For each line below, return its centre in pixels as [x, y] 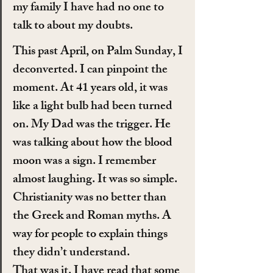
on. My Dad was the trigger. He [93, 125]
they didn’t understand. [71, 253]
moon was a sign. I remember [86, 161]
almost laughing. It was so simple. [96, 180]
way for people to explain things [91, 235]
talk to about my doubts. [73, 26]
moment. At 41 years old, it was [91, 88]
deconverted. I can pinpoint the [91, 70]
